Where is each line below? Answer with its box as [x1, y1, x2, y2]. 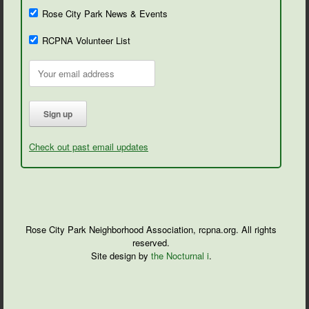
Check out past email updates [29, 140, 148, 154]
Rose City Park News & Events [42, 7, 168, 21]
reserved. [132, 236, 170, 250]
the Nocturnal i [150, 249, 209, 263]
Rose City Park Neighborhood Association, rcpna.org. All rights [26, 223, 277, 237]
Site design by [90, 249, 151, 263]
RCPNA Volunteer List [42, 33, 130, 47]
